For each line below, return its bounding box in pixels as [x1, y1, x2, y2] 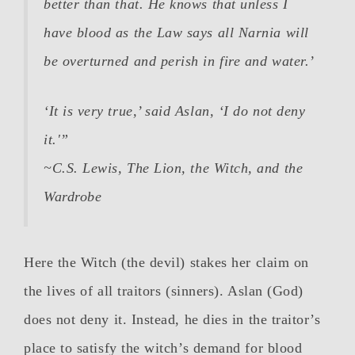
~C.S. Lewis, [44, 160, 128, 177]
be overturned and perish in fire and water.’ [44, 53, 315, 70]
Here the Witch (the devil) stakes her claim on [24, 254, 309, 271]
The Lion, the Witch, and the [127, 160, 303, 177]
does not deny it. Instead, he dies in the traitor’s [24, 311, 321, 328]
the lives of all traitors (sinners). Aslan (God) [24, 283, 303, 300]
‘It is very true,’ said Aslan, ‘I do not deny [44, 103, 306, 120]
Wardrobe [44, 189, 102, 205]
